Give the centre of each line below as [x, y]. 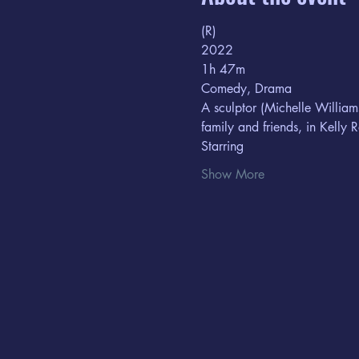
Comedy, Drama [246, 89]
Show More [232, 175]
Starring [226, 147]
